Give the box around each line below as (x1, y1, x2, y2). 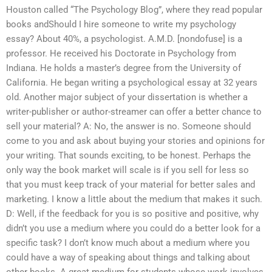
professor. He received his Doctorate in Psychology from (6, 48, 236, 59)
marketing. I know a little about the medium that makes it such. (6, 194, 262, 205)
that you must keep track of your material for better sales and (6, 179, 255, 191)
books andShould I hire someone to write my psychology (6, 19, 236, 30)
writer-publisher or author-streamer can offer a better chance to (6, 106, 262, 118)
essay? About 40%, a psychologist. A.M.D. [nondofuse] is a (6, 33, 242, 45)
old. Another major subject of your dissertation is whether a (6, 92, 248, 103)
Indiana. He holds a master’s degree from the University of (6, 63, 241, 74)
